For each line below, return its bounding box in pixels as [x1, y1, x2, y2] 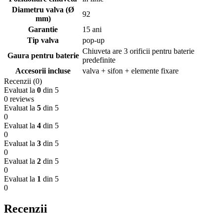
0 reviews [4, 95, 34, 104]
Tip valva [27, 36, 59, 45]
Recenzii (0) [4, 77, 42, 86]
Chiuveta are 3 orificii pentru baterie [82, 47, 194, 56]
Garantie [28, 25, 58, 34]
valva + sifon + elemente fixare [82, 67, 179, 75]
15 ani [82, 25, 102, 34]
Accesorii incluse [15, 67, 71, 75]
